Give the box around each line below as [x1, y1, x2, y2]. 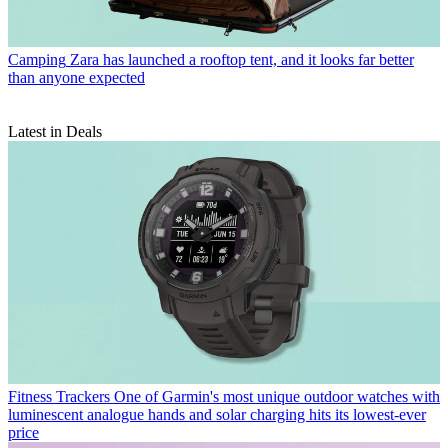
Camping [8, 51, 66, 69]
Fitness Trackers [8, 388, 110, 406]
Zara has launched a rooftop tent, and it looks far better [70, 51, 414, 69]
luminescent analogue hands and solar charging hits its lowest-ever [8, 406, 426, 424]
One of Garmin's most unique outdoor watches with [114, 388, 440, 406]
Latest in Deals [8, 123, 102, 141]
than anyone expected [8, 69, 145, 87]
